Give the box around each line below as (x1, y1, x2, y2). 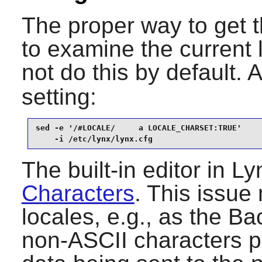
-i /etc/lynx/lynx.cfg (35, 135, 153, 144)
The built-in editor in (21, 157, 232, 182)
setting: (21, 84, 96, 109)
